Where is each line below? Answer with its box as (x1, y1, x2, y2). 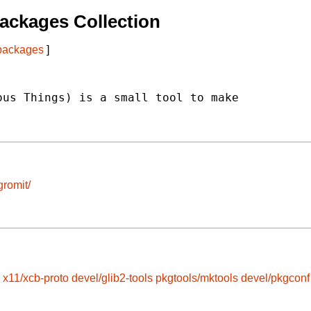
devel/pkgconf (241, 272, 310, 285)
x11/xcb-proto (3, 272, 69, 285)
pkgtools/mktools (155, 272, 238, 285)
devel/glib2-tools (72, 272, 153, 285)
